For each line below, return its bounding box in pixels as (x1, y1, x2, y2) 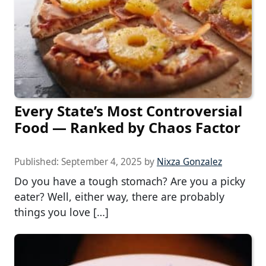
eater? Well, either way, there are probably (14, 189, 224, 204)
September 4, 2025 (61, 156, 142, 169)
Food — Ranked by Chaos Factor (14, 118, 240, 138)
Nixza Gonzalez (157, 156, 222, 169)
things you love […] (14, 205, 109, 220)
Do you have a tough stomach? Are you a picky (14, 174, 245, 189)
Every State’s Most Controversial (14, 101, 242, 121)
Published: (14, 156, 61, 169)
